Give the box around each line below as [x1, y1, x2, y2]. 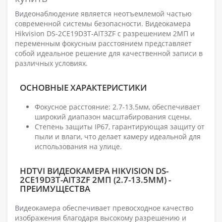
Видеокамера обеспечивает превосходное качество [15, 203, 193, 213]
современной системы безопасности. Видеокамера [15, 19, 191, 29]
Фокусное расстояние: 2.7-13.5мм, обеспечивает [35, 102, 200, 112]
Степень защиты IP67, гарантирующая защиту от [35, 122, 205, 132]
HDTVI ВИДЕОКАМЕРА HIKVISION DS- [20, 165, 168, 177]
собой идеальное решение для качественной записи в [15, 49, 203, 58]
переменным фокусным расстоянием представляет [15, 39, 192, 49]
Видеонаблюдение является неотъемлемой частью [15, 9, 192, 19]
